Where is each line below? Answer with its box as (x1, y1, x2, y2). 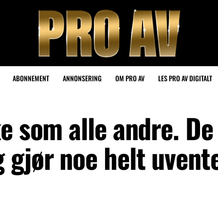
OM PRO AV (115, 73, 145, 83)
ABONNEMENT (13, 73, 49, 83)
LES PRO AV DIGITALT (158, 73, 212, 83)
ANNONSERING (63, 73, 102, 83)
